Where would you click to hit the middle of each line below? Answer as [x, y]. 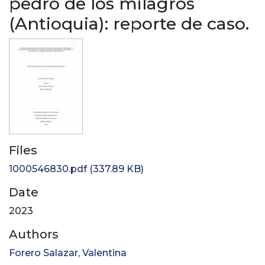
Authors [34, 235]
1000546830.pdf [48, 169]
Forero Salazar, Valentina [68, 253]
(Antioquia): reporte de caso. [129, 23]
